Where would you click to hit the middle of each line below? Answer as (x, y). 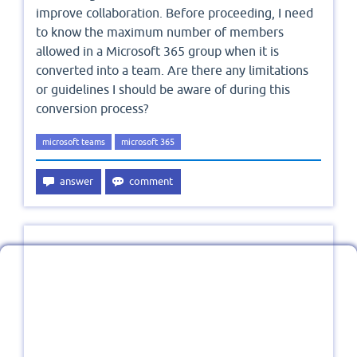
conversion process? (92, 109)
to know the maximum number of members (160, 32)
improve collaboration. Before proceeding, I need (175, 13)
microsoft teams (74, 142)
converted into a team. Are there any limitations (172, 71)
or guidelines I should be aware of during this (163, 90)
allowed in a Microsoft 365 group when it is (157, 51)
